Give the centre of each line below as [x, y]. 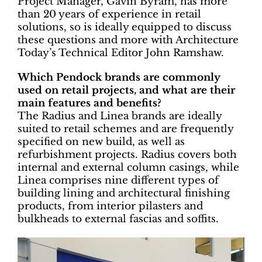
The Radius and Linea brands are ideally [120, 116]
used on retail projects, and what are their [126, 90]
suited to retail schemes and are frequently [125, 129]
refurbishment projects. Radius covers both [127, 154]
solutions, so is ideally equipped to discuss [125, 27]
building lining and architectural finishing [124, 193]
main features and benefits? [89, 103]
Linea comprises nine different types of [118, 180]
